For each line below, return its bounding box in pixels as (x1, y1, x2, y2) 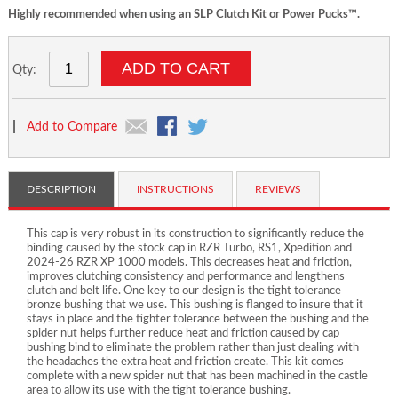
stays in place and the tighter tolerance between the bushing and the (26, 313, 369, 325)
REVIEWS (254, 183, 301, 195)
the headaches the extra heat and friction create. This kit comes (26, 355, 344, 368)
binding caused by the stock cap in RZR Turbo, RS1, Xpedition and (26, 242, 352, 254)
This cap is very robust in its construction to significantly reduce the (26, 227, 364, 240)
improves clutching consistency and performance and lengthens (26, 270, 345, 283)
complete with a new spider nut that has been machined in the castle (26, 370, 368, 382)
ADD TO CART (121, 59, 230, 77)
